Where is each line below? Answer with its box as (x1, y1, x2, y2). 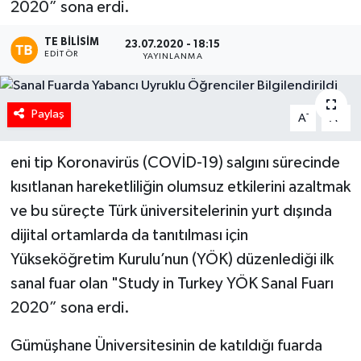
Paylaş (31, 108, 64, 121)
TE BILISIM (44, 37, 100, 48)
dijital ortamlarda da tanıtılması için (10, 227, 248, 244)
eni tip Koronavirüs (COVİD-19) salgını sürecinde (10, 155, 340, 172)
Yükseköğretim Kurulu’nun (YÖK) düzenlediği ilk (10, 251, 334, 268)
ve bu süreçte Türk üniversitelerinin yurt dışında (10, 203, 332, 220)
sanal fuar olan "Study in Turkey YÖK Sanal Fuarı (10, 276, 334, 293)
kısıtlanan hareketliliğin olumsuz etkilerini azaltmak (10, 179, 351, 196)
